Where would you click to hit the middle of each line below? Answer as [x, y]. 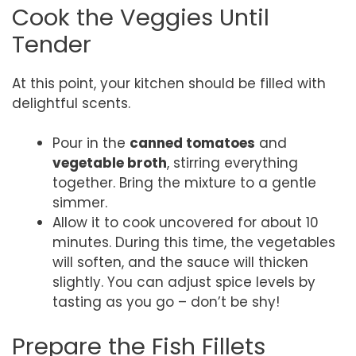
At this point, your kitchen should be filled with [169, 83]
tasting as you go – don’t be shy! [166, 302]
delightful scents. [71, 103]
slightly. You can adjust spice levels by [184, 282]
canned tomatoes [192, 143]
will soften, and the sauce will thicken [180, 262]
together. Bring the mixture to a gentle [184, 183]
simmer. [80, 203]
